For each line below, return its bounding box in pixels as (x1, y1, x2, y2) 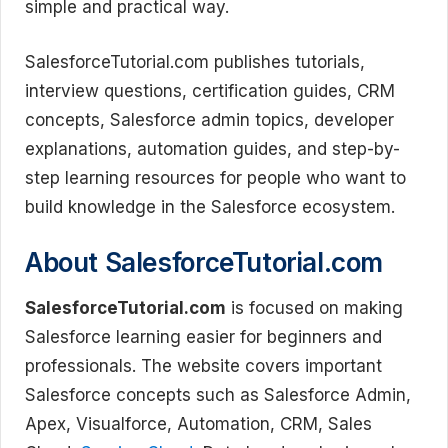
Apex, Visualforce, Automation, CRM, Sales (25, 414, 372, 434)
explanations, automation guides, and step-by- (25, 138, 400, 159)
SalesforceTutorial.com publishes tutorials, (25, 51, 365, 72)
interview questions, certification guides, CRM (25, 80, 395, 101)
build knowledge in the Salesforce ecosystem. (25, 196, 395, 217)
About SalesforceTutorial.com (25, 247, 384, 278)
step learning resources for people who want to (25, 167, 406, 188)
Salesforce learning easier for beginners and (25, 327, 382, 347)
